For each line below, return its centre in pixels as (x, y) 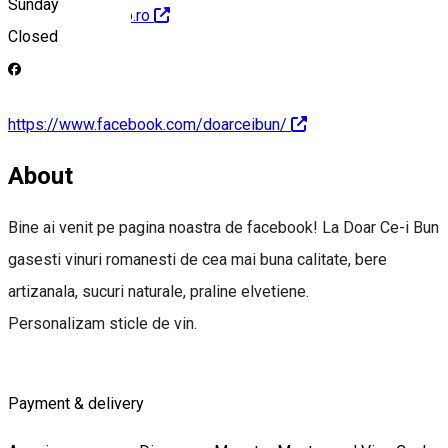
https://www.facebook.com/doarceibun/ (147, 124)
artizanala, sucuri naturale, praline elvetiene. (160, 292)
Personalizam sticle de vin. (104, 324)
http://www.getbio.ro (79, 16)
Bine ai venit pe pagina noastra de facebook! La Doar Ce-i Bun (223, 228)
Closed (33, 37)
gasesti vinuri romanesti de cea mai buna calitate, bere (197, 260)
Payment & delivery (76, 404)
